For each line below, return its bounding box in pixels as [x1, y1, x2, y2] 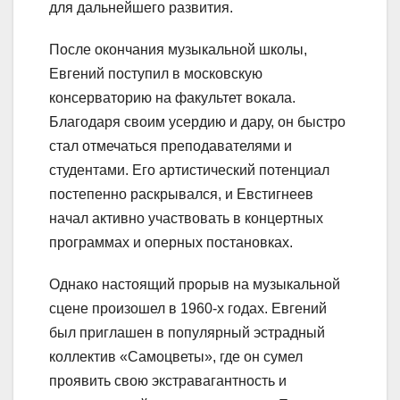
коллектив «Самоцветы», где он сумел [49, 348, 303, 364]
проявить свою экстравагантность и [49, 372, 287, 388]
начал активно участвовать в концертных [49, 210, 323, 226]
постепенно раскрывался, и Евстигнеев [49, 186, 313, 202]
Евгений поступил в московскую [49, 65, 262, 81]
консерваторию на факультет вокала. [49, 89, 296, 105]
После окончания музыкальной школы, [49, 41, 307, 57]
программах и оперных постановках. [49, 234, 293, 250]
